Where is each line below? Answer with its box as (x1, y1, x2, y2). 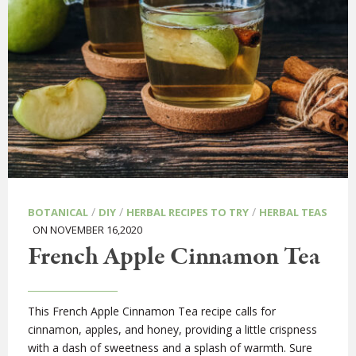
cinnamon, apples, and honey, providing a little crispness (28, 322, 317, 338)
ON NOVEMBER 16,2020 (28, 222, 142, 238)
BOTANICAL (28, 205, 88, 220)
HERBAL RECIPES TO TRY (126, 205, 249, 220)
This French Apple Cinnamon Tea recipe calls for (28, 304, 276, 319)
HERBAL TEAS (259, 205, 327, 220)
